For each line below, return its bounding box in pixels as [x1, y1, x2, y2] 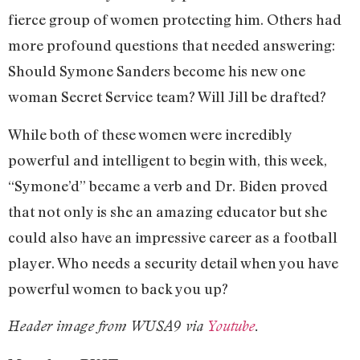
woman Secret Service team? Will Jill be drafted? [8, 88, 326, 106]
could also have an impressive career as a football [8, 227, 337, 246]
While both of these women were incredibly [8, 125, 292, 143]
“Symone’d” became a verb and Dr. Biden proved [8, 176, 328, 194]
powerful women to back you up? [8, 279, 228, 297]
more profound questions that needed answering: [8, 36, 335, 55]
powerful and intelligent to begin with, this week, [8, 150, 327, 169]
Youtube [207, 317, 255, 334]
